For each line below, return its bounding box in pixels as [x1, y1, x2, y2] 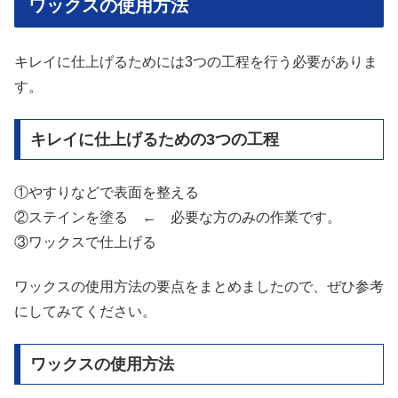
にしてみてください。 [14, 303, 156, 319]
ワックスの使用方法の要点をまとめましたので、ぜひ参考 [14, 278, 384, 294]
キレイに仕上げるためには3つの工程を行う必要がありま [14, 53, 378, 69]
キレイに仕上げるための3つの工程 [29, 131, 279, 149]
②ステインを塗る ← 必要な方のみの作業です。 [14, 209, 341, 225]
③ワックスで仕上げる [14, 234, 156, 250]
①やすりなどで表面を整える [14, 184, 199, 200]
